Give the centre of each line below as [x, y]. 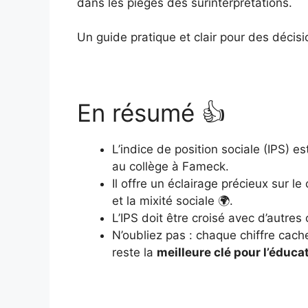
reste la [134, 252]
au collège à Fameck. [170, 166]
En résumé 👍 [151, 113]
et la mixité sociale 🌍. [173, 201]
